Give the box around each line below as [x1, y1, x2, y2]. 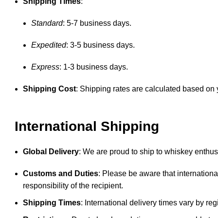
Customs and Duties [23, 169, 98, 178]
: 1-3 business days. [59, 63, 128, 72]
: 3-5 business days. [66, 41, 135, 50]
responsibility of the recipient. [23, 182, 123, 190]
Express [31, 63, 59, 72]
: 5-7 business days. [63, 19, 131, 28]
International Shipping [15, 119, 159, 134]
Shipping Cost [23, 85, 76, 93]
